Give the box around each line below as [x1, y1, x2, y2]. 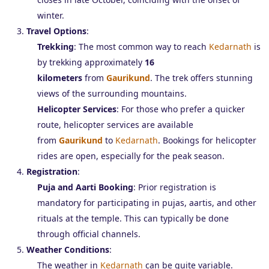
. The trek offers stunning [150, 71, 253, 83]
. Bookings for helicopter [158, 134, 256, 146]
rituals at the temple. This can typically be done [37, 212, 229, 224]
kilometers [37, 71, 82, 83]
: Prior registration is [133, 181, 216, 193]
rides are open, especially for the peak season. [37, 150, 225, 162]
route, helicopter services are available [37, 118, 193, 130]
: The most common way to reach [74, 40, 209, 52]
